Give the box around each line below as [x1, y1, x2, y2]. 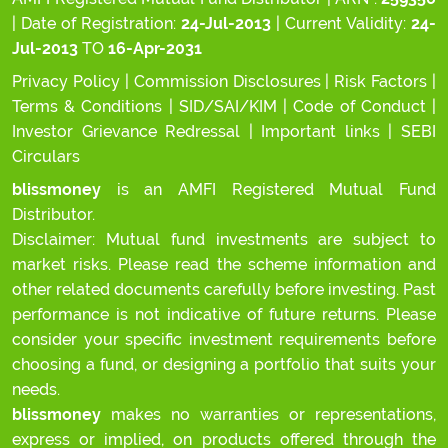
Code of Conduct [293, 97, 433, 116]
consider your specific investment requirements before [12, 330, 436, 349]
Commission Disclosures [133, 72, 321, 91]
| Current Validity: [271, 14, 411, 33]
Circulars [12, 147, 80, 166]
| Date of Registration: [12, 14, 181, 33]
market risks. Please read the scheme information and [12, 255, 436, 274]
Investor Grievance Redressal [12, 122, 249, 141]
